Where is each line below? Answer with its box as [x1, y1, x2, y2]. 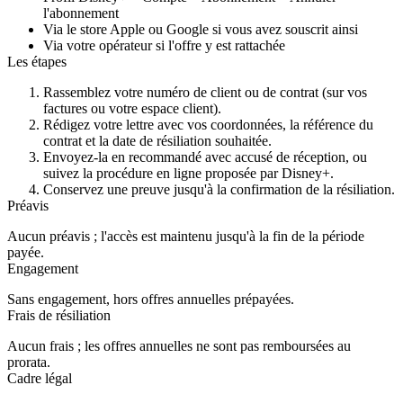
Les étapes [7, 53, 67, 69]
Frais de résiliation [7, 307, 111, 323]
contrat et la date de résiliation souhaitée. [43, 132, 272, 148]
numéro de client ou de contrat [147, 84, 318, 100]
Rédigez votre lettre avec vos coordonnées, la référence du [43, 116, 373, 132]
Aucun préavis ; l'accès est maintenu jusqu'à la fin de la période [7, 228, 364, 244]
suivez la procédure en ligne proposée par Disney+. [43, 165, 334, 181]
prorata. [7, 354, 50, 370]
